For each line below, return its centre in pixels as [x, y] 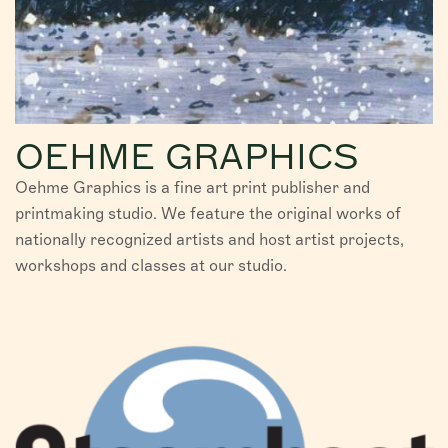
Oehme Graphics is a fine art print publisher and [192, 187]
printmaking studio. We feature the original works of [208, 213]
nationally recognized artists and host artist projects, [209, 239]
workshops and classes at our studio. [151, 265]
